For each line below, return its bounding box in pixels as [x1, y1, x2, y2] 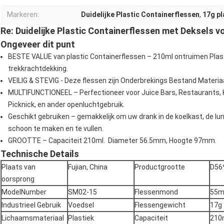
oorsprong [1, 175, 34, 183]
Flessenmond [134, 188, 178, 196]
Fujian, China [68, 163, 107, 171]
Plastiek [68, 214, 94, 222]
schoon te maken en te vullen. [8, 124, 103, 133]
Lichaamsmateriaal [1, 214, 64, 222]
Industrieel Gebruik [1, 201, 61, 209]
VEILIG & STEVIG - [8, 76, 64, 85]
